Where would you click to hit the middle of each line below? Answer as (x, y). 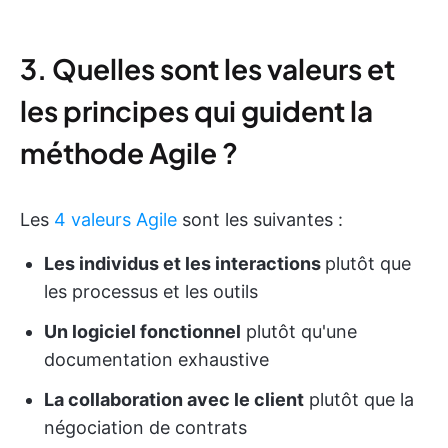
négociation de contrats (145, 427)
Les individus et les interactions (184, 263)
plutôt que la (359, 399)
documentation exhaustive (156, 359)
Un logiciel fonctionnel (142, 331)
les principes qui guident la (196, 110)
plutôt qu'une (299, 331)
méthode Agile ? (129, 152)
